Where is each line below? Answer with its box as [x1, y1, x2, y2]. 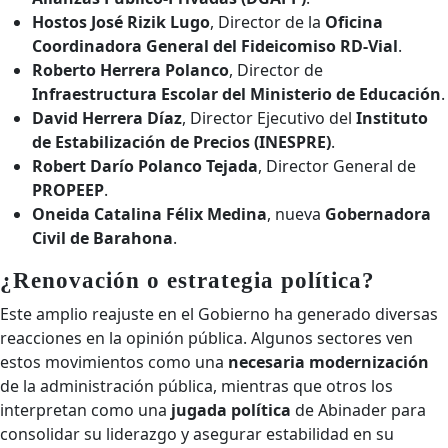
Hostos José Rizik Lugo [32, 11, 210, 33]
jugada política [171, 399, 291, 421]
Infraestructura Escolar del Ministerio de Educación [32, 83, 441, 105]
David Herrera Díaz [32, 107, 182, 129]
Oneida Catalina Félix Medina [32, 203, 267, 225]
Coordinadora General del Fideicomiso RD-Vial [32, 35, 398, 57]
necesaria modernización [228, 351, 429, 373]
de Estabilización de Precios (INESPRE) [32, 131, 331, 153]
